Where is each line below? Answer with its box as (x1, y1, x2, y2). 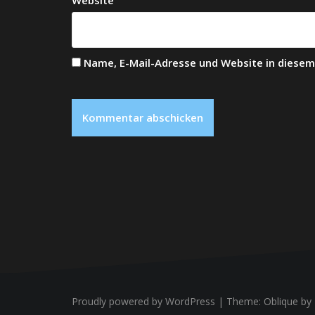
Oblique (264, 295, 298, 309)
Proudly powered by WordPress (72, 295, 215, 309)
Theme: (226, 295, 264, 309)
